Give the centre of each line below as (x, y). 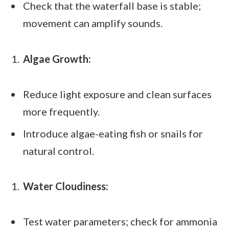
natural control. (59, 151)
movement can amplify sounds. (93, 23)
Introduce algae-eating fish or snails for (113, 133)
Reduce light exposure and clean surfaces (117, 94)
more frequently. (61, 111)
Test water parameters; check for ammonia (120, 221)
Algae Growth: (57, 59)
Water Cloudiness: (66, 186)
